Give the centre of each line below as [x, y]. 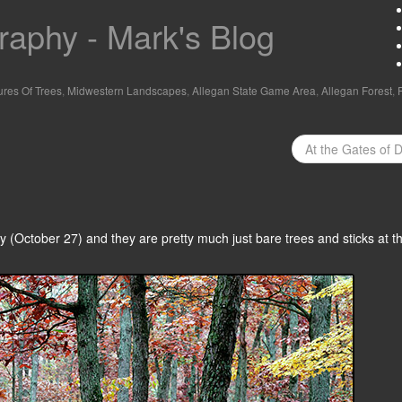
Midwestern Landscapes [127, 90]
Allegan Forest [357, 90]
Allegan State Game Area [254, 90]
